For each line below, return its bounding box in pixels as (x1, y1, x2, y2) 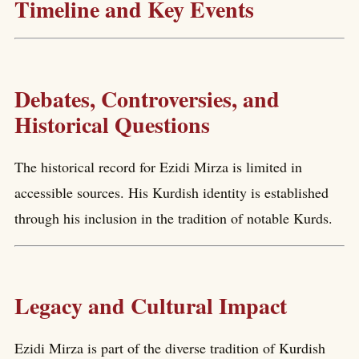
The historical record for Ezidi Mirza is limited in (14, 156, 302, 176)
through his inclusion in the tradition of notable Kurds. (14, 208, 333, 228)
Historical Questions (14, 108, 210, 142)
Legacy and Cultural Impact (14, 289, 287, 323)
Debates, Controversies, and (14, 83, 280, 116)
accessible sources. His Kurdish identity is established (14, 182, 329, 202)
